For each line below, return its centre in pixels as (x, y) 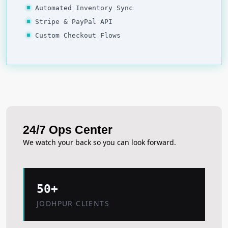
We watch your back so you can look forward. (99, 142)
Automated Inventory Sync (84, 8)
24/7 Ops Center (68, 130)
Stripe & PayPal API (74, 21)
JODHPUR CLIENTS (73, 203)
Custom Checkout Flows (78, 35)
